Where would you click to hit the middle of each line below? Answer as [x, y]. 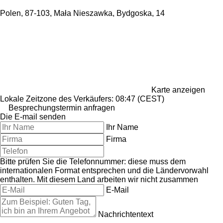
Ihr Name [122, 127]
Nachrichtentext [126, 214]
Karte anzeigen [178, 90]
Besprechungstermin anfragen [62, 108]
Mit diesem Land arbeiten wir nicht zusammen [117, 179]
